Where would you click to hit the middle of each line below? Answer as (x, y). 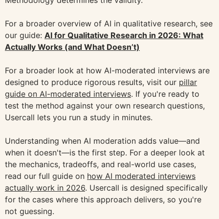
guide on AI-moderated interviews (68, 94)
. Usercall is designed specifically (146, 187)
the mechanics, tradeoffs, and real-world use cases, (100, 164)
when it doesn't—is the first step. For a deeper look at (105, 152)
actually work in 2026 (45, 187)
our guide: (25, 35)
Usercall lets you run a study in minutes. (79, 117)
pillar (188, 82)
